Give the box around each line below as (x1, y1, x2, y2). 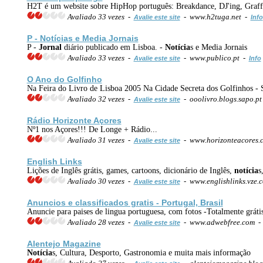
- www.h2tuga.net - (180, 12, 251, 21)
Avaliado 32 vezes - (65, 94, 134, 103)
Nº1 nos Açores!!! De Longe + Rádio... (26, 124, 157, 134)
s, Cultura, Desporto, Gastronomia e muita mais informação (52, 248, 251, 257)
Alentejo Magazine (26, 238, 101, 248)
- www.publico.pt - (180, 53, 249, 62)
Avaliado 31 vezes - (65, 135, 134, 144)
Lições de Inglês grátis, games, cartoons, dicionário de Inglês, (26, 166, 234, 175)
